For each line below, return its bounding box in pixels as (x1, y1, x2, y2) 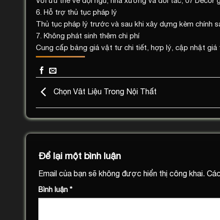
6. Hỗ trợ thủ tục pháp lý (36, 8, 117, 17)
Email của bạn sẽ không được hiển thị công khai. (38, 169, 205, 178)
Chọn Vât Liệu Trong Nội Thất (52, 87, 157, 96)
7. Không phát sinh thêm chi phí (36, 31, 139, 40)
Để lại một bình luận (38, 150, 123, 161)
